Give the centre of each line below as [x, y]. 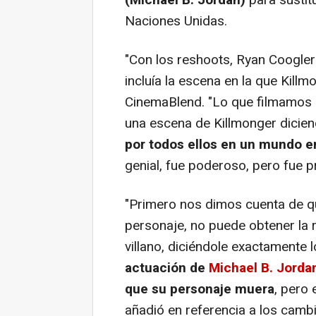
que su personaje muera [200, 289]
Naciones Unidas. [176, 21]
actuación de [167, 268]
